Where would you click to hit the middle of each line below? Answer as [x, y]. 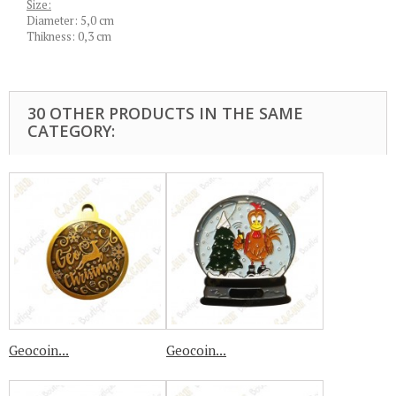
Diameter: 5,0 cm [70, 20]
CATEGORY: [71, 131]
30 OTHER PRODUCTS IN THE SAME [165, 113]
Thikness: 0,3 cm [69, 36]
